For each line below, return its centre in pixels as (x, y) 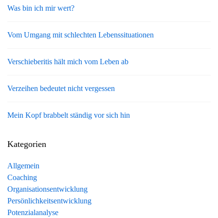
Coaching (22, 177)
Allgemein (23, 165)
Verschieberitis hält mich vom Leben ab (68, 61)
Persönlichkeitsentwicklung (49, 200)
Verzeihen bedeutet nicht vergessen (61, 88)
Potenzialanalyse (33, 212)
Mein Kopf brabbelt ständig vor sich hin (69, 115)
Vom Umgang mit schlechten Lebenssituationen (81, 35)
